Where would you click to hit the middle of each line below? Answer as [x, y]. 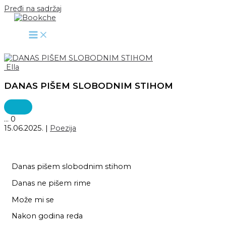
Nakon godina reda [47, 216]
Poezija [63, 128]
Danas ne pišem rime [51, 183]
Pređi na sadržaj [33, 9]
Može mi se [33, 200]
